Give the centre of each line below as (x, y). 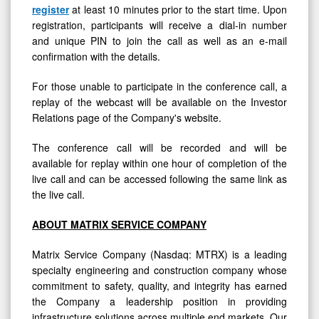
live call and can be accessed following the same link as (159, 178)
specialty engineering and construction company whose (159, 270)
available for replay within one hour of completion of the (159, 163)
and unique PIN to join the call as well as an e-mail (159, 40)
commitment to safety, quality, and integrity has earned (159, 285)
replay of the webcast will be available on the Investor (159, 101)
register (51, 9)
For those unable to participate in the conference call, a (159, 86)
